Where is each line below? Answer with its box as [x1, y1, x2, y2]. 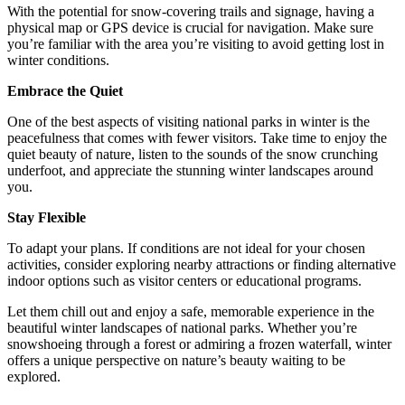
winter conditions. [7, 52, 109, 68]
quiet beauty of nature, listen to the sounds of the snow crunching [7, 146, 378, 162]
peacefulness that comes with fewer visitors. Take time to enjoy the [7, 129, 387, 146]
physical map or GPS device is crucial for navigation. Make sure [7, 19, 373, 35]
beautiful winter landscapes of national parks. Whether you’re [7, 319, 357, 335]
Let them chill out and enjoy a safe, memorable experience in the [7, 303, 374, 319]
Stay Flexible [7, 209, 86, 225]
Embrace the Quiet [7, 82, 123, 99]
